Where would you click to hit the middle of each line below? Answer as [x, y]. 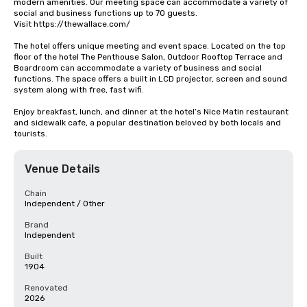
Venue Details [62, 169]
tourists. [30, 134]
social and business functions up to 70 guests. [106, 13]
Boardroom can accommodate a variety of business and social [138, 68]
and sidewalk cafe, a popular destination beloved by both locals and [147, 123]
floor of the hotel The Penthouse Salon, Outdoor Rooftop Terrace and [148, 57]
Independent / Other [65, 204]
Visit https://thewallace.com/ [72, 24]
